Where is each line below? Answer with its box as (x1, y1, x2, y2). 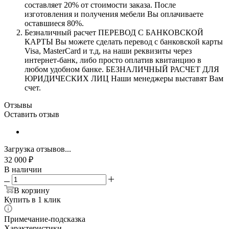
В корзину (14, 186, 50, 195)
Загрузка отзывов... (4, 144, 71, 153)
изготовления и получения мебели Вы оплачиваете (25, 9, 203, 18)
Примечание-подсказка (4, 214, 85, 223)
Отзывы (4, 100, 32, 109)
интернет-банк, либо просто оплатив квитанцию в (25, 55, 201, 64)
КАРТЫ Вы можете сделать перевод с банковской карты (25, 37, 223, 46)
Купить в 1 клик (4, 195, 61, 204)
